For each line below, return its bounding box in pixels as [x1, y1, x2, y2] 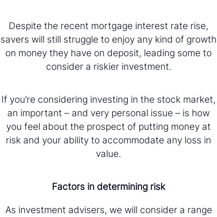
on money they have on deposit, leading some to [5, 46, 212, 59]
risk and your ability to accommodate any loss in [6, 134, 211, 146]
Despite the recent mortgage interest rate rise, [9, 19, 208, 31]
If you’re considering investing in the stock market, [1, 93, 216, 105]
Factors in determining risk [52, 180, 165, 192]
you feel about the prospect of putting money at [6, 120, 211, 132]
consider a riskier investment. [46, 60, 171, 72]
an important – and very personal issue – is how [7, 107, 210, 119]
